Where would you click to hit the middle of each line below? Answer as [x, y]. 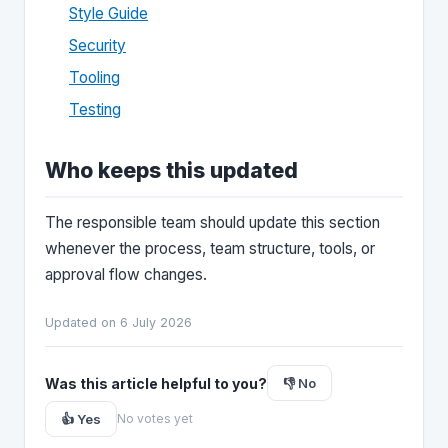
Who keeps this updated [171, 170]
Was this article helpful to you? [156, 383]
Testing [95, 109]
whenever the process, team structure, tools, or [210, 248]
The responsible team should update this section [212, 222]
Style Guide [108, 13]
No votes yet [155, 418]
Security [97, 45]
